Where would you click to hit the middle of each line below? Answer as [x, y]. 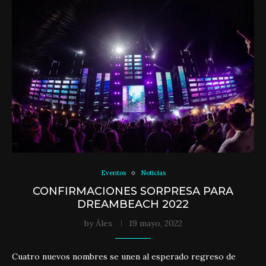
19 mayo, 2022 [155, 223]
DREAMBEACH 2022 [133, 204]
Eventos [113, 173]
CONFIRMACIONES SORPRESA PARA [133, 191]
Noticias [153, 173]
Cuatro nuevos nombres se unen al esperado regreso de [124, 256]
